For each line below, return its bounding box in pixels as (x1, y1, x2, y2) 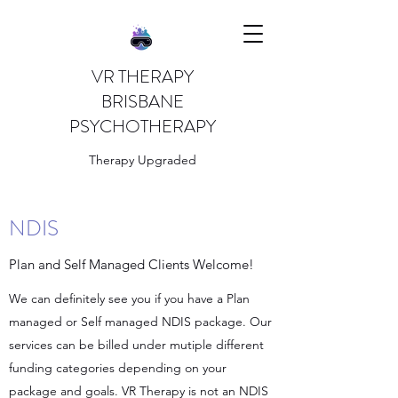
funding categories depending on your (9, 360, 227, 376)
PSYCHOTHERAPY (68, 114, 216, 139)
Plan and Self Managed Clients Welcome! (9, 256, 254, 273)
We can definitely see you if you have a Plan (9, 291, 250, 306)
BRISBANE (100, 89, 184, 115)
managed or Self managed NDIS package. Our (9, 314, 272, 330)
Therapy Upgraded (88, 152, 196, 168)
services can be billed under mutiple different (9, 337, 264, 353)
